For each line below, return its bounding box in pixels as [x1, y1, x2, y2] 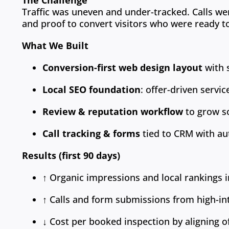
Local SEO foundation [42, 83, 141, 96]
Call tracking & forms [42, 127, 141, 140]
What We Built [22, 39, 89, 52]
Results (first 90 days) [22, 149, 121, 162]
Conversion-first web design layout [42, 61, 203, 74]
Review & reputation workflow [42, 105, 184, 118]
